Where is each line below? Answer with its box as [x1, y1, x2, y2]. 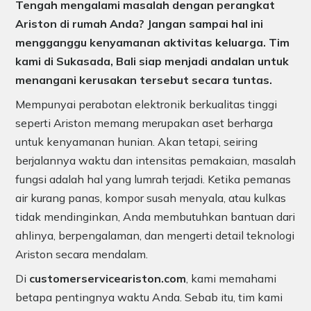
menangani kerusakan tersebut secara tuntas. [15, 72, 272, 87]
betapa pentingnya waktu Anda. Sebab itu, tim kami [15, 289, 283, 304]
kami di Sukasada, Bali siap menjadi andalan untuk [15, 53, 289, 68]
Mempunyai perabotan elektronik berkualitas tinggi [15, 96, 277, 111]
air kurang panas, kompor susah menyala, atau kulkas [15, 190, 286, 205]
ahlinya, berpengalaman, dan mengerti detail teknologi [15, 228, 294, 242]
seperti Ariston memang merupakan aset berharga [15, 115, 273, 130]
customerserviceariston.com [29, 271, 186, 285]
